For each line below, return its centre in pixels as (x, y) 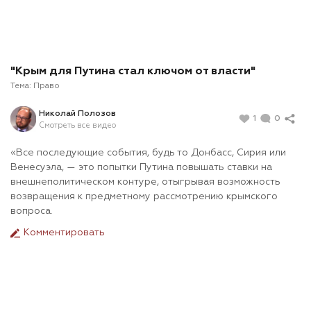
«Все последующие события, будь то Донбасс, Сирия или (148, 153)
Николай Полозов (77, 114)
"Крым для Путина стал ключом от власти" (133, 72)
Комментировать (63, 233)
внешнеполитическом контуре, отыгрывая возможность (145, 182)
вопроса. (32, 211)
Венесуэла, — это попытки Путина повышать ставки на (141, 168)
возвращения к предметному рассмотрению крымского (144, 197)
